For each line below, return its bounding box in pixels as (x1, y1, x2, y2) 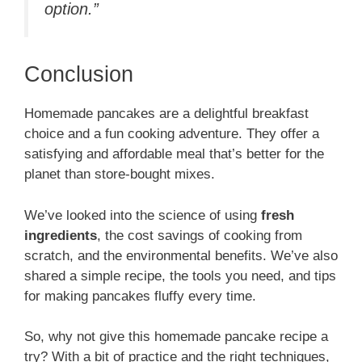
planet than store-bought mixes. (24, 166, 215, 183)
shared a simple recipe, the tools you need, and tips (24, 267, 336, 284)
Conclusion (24, 62, 133, 87)
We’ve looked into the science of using (24, 207, 261, 223)
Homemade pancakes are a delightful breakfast (24, 106, 309, 122)
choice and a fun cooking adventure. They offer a (24, 126, 319, 142)
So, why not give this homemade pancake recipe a (24, 329, 328, 345)
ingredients (24, 227, 97, 243)
